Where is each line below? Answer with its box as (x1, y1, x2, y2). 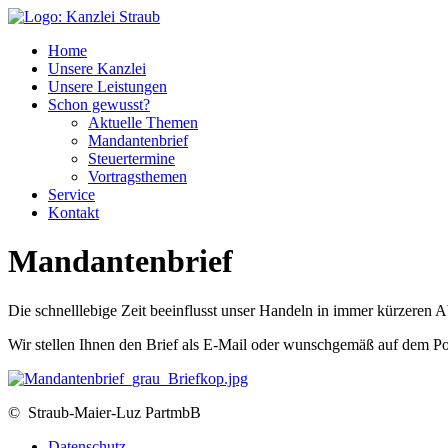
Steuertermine (88, 150, 175, 167)
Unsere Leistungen (48, 78, 167, 95)
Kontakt (48, 204, 99, 221)
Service (48, 186, 95, 203)
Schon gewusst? (48, 96, 150, 113)
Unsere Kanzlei (48, 60, 146, 77)
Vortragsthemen (88, 168, 187, 185)
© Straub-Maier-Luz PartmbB (8, 403, 201, 421)
